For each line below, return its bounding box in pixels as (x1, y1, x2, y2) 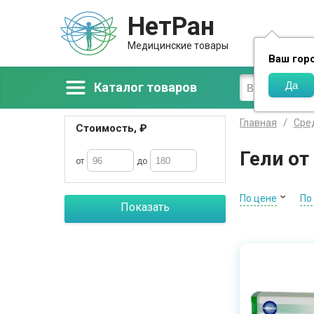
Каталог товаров (94, 80, 197, 95)
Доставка (260, 37, 311, 50)
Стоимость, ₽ (76, 122, 147, 135)
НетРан (128, 12, 214, 41)
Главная (240, 117, 277, 128)
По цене (240, 193, 277, 204)
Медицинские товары (128, 40, 228, 51)
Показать (121, 200, 170, 214)
